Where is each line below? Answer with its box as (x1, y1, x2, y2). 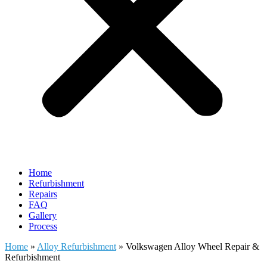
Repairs (29, 189, 57, 199)
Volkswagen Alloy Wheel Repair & (126, 241, 259, 252)
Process (29, 221, 57, 231)
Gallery (29, 210, 57, 221)
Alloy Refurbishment (37, 241, 116, 252)
